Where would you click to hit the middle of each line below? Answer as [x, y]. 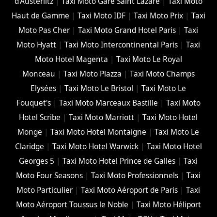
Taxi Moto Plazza [92, 74]
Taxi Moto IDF [101, 16]
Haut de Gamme [40, 16]
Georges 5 [37, 161]
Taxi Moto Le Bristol [99, 89]
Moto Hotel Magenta [71, 60]
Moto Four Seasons [50, 176]
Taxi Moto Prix [158, 16]
